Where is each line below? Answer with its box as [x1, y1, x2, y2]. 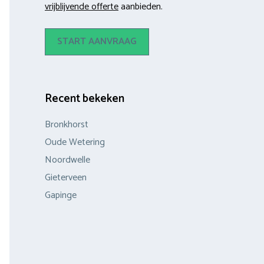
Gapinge [45, 187, 77, 203]
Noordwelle [45, 151, 90, 168]
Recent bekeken [45, 89, 124, 108]
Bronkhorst [45, 116, 88, 133]
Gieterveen [45, 169, 87, 186]
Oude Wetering [45, 134, 105, 150]
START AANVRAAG [57, 33, 137, 49]
